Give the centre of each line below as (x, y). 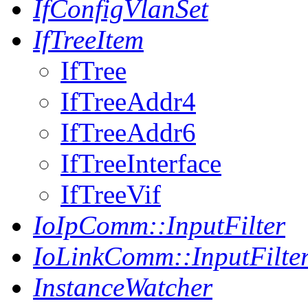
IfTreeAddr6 (128, 132)
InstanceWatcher (123, 287)
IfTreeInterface (141, 163)
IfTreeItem (88, 40)
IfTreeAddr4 (128, 101)
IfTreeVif (111, 194)
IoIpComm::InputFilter (159, 225)
